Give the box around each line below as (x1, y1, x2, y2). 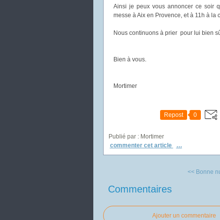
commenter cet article (110, 142, 173, 149)
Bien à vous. (113, 56, 146, 63)
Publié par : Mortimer (108, 133, 164, 140)
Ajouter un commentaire (152, 212, 216, 219)
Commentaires (108, 183, 172, 194)
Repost (164, 111, 183, 118)
